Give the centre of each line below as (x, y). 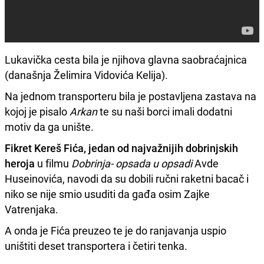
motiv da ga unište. (49, 126)
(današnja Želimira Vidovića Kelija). (86, 75)
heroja (20, 163)
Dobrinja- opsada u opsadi (132, 163)
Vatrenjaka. (32, 209)
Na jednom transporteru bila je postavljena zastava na (131, 96)
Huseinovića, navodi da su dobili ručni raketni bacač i (127, 178)
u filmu (53, 163)
